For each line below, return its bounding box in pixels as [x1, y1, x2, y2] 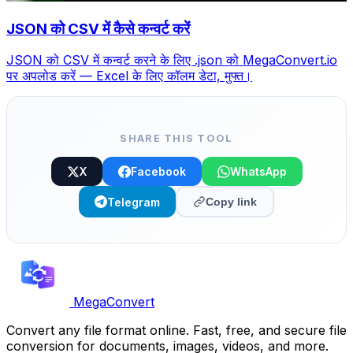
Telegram [107, 195, 160, 209]
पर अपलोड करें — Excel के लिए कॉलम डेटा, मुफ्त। [6, 68, 252, 84]
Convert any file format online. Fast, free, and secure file [6, 322, 347, 339]
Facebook [130, 165, 186, 179]
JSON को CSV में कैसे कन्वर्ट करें [6, 19, 190, 38]
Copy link [206, 195, 257, 209]
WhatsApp [229, 165, 287, 179]
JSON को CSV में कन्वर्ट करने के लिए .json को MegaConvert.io [6, 52, 337, 69]
